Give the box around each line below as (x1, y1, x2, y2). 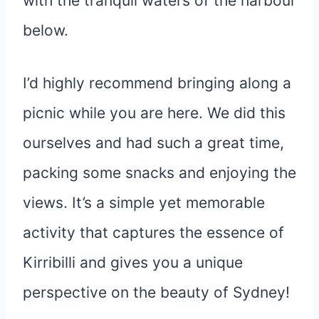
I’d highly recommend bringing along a (23, 73, 291, 92)
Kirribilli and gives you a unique (23, 253, 243, 271)
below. (23, 21, 68, 39)
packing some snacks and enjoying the (23, 163, 296, 182)
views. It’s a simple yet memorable (23, 193, 265, 211)
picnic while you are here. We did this (23, 103, 286, 122)
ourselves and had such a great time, (23, 133, 284, 152)
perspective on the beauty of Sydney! (23, 283, 290, 301)
